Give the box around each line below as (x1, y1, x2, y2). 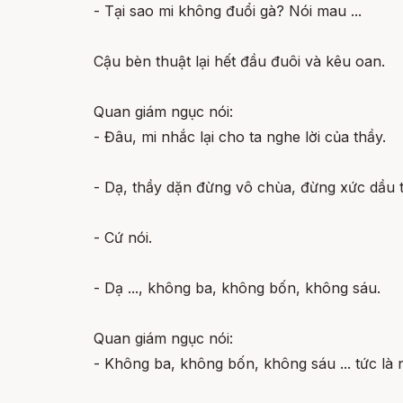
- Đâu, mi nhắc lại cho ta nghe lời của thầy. (94, 128, 386, 146)
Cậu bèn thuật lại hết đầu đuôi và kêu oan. (94, 52, 385, 70)
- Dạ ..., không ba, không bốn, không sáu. (94, 279, 381, 297)
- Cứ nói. (94, 228, 152, 246)
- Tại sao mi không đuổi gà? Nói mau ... (94, 2, 362, 20)
